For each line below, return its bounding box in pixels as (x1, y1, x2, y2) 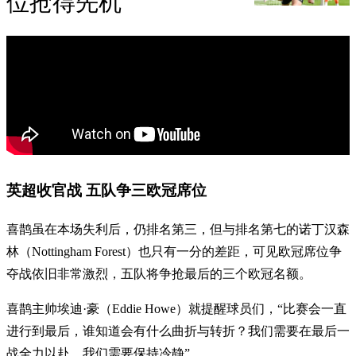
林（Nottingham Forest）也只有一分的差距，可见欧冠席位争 (6, 244, 342, 258)
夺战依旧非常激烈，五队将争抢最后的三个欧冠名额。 (6, 266, 311, 281)
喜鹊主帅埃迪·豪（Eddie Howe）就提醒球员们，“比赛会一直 (6, 301, 346, 315)
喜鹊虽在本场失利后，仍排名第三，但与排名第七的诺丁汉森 (6, 222, 350, 236)
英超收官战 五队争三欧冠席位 (6, 182, 207, 199)
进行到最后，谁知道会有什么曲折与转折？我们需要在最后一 (6, 323, 350, 338)
